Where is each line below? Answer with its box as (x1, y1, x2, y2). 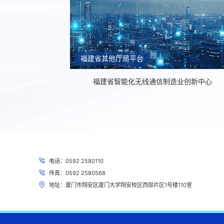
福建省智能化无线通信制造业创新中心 (92, 76, 212, 85)
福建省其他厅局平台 (80, 53, 144, 62)
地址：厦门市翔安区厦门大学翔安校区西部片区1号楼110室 (49, 181, 192, 188)
